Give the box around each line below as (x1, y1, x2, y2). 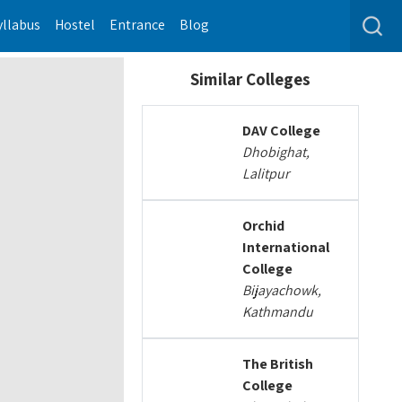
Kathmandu (242, 302, 314, 321)
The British (242, 354, 314, 373)
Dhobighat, (242, 143, 310, 162)
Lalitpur (242, 164, 290, 183)
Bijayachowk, (242, 281, 322, 300)
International (242, 238, 330, 257)
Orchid (242, 216, 285, 235)
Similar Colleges (190, 67, 311, 91)
